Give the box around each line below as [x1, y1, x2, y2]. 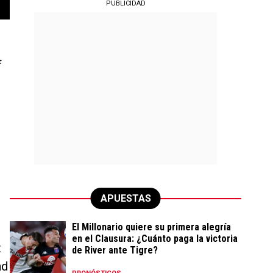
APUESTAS [100, 193, 151, 204]
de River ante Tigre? [72, 244, 158, 256]
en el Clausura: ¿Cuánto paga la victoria [72, 233, 238, 244]
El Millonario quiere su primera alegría [72, 221, 231, 233]
